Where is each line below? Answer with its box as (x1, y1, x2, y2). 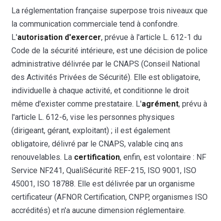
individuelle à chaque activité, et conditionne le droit (11, 85, 189, 95)
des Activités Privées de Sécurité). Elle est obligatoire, (11, 72, 201, 82)
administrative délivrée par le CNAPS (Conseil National (11, 59, 200, 69)
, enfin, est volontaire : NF (120, 152, 207, 162)
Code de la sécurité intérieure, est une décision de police (11, 45, 208, 55)
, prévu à (179, 99, 208, 109)
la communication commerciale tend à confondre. (11, 19, 180, 29)
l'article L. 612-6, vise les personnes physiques (11, 112, 175, 122)
